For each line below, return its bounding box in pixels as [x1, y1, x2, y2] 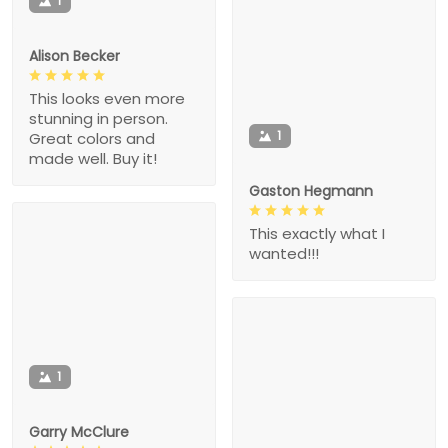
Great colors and [29, 127, 155, 149]
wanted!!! [249, 243, 319, 265]
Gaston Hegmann [249, 181, 373, 202]
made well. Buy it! [29, 147, 157, 169]
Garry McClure [29, 421, 129, 442]
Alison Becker [29, 45, 120, 66]
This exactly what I [249, 223, 385, 245]
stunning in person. [29, 107, 168, 129]
